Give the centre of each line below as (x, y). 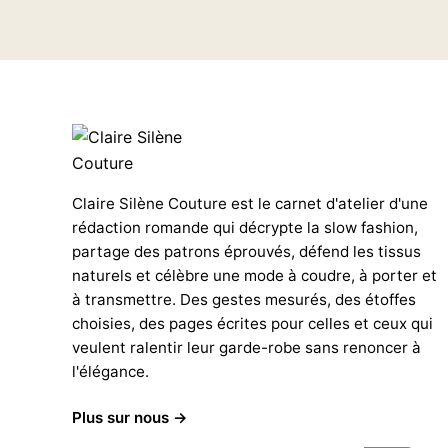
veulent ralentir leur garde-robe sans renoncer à (246, 348)
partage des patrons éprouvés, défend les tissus (246, 252)
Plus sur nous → (130, 417)
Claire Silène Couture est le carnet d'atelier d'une (250, 204)
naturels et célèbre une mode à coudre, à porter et (254, 276)
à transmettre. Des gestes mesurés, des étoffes (244, 300)
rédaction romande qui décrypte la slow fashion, (245, 228)
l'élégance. (110, 372)
